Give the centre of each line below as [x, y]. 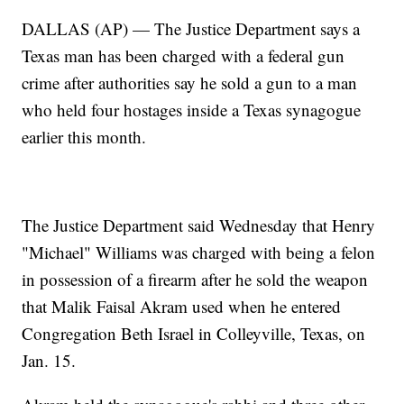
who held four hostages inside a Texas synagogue [192, 110]
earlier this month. [84, 137]
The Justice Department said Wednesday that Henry [199, 225]
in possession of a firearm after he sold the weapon [195, 280]
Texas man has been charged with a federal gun [184, 56]
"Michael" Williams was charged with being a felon [199, 252]
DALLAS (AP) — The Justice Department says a [191, 29]
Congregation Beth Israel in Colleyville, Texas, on [194, 334]
